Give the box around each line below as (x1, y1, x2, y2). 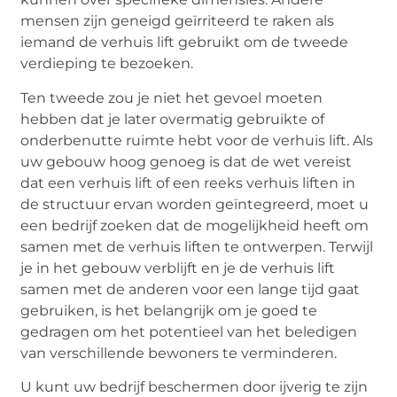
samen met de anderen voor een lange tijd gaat (20, 280, 361, 298)
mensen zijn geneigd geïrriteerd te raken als (20, 12, 335, 30)
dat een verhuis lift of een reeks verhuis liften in (20, 174, 356, 191)
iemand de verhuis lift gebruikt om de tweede (20, 34, 349, 51)
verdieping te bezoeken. (20, 55, 194, 73)
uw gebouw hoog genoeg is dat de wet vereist (20, 152, 353, 170)
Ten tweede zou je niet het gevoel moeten (20, 89, 323, 106)
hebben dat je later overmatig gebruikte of (20, 110, 325, 128)
